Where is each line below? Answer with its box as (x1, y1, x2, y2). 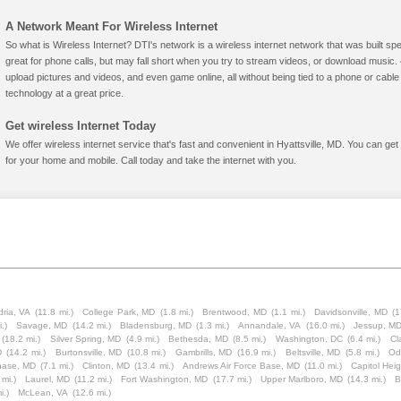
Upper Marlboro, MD (260, 374, 343, 384)
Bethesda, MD (168, 334, 228, 344)
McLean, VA (18, 388, 68, 397)
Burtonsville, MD (55, 347, 123, 357)
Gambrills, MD (175, 347, 233, 357)
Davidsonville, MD (314, 307, 388, 317)
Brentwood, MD (202, 307, 267, 317)
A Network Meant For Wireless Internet (5, 20, 218, 33)
